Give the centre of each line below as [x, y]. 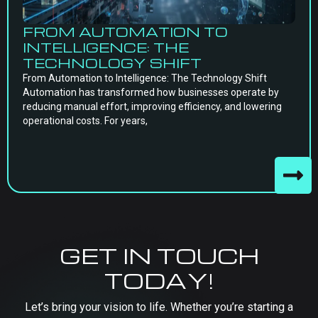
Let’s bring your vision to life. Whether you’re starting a [159, 307]
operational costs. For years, [85, 121]
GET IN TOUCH [159, 255]
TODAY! [159, 280]
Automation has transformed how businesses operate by [151, 92]
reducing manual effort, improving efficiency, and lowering [152, 106]
